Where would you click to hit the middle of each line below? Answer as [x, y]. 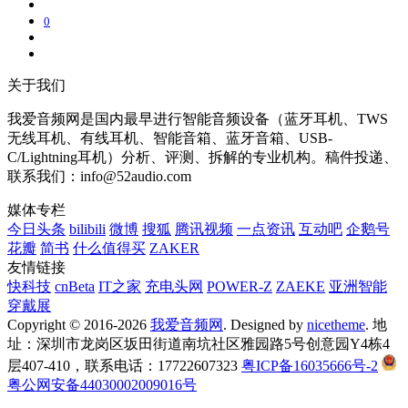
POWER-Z [240, 286]
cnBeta [75, 286]
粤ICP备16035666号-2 [310, 365]
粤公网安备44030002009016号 [102, 384]
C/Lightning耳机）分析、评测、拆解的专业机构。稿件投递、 [203, 157]
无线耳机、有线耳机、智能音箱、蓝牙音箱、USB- [170, 138]
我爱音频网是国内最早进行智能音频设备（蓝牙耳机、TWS [198, 118]
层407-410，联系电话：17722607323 [124, 365]
